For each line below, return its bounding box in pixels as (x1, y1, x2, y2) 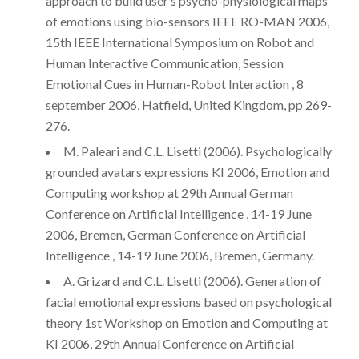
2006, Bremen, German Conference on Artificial (45, 227, 305, 243)
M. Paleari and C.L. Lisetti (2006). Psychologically (63, 143, 332, 159)
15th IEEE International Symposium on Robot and (45, 34, 314, 50)
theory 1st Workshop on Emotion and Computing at (45, 315, 328, 331)
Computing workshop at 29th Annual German (45, 185, 293, 201)
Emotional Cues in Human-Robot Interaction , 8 (45, 76, 304, 92)
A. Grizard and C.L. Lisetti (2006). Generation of (63, 273, 321, 289)
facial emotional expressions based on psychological (45, 294, 332, 310)
